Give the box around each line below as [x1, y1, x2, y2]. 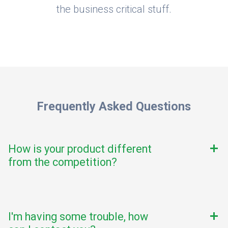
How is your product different [8, 142, 152, 156]
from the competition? [8, 156, 117, 169]
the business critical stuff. [56, 3, 172, 16]
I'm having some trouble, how [8, 210, 148, 223]
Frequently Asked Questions [37, 99, 191, 114]
